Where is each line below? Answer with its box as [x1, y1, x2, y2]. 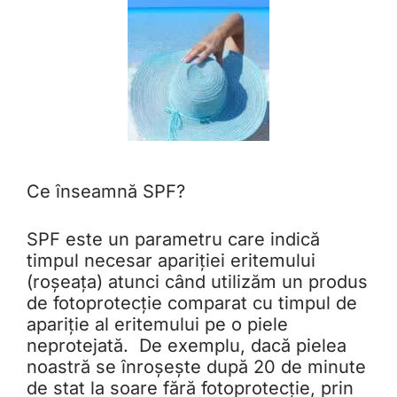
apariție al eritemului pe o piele [27, 314, 288, 336]
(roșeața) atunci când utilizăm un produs [27, 271, 368, 293]
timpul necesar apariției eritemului [27, 250, 315, 272]
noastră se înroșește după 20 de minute [27, 356, 366, 378]
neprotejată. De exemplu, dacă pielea [27, 335, 346, 357]
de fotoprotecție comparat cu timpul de [27, 292, 357, 315]
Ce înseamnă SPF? [27, 181, 185, 203]
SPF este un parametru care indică [27, 229, 320, 251]
